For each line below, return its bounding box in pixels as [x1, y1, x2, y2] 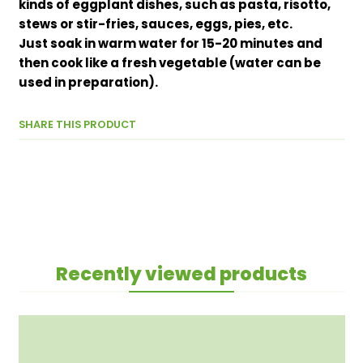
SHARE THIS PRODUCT [18, 117, 136, 131]
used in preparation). [18, 74, 158, 92]
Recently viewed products [56, 260, 307, 287]
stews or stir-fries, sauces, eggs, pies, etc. [18, 15, 293, 33]
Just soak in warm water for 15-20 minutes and [18, 35, 322, 53]
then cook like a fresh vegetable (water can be [18, 54, 321, 72]
